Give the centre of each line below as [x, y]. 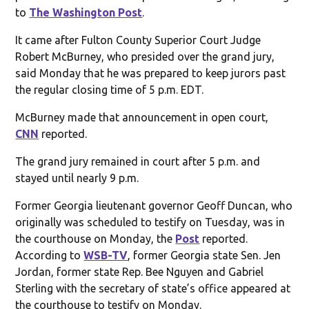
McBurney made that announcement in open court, [142, 117]
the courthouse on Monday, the [96, 238]
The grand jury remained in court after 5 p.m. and [138, 161]
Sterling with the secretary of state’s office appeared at [153, 288]
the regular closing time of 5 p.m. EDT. [110, 89]
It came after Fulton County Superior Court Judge [138, 40]
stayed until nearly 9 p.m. [77, 178]
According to [50, 255]
